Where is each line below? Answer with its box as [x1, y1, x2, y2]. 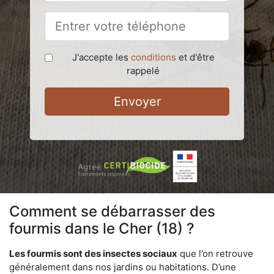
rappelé [127, 65, 160, 76]
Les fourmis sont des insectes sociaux [9, 248, 177, 259]
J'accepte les [72, 51, 131, 63]
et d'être [176, 51, 215, 63]
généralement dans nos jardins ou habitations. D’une [9, 261, 236, 273]
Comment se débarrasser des [9, 202, 215, 220]
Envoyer [113, 94, 161, 109]
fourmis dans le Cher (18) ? [9, 220, 194, 237]
